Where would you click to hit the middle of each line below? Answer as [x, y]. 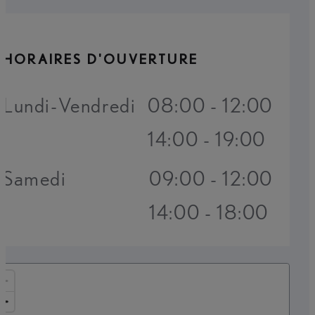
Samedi [35, 179]
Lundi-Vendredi [70, 105]
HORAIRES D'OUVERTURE [101, 59]
